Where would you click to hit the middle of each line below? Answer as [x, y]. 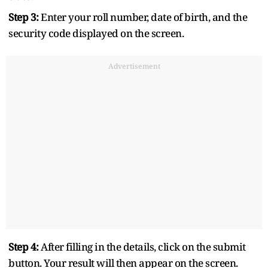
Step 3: [25, 17]
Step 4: [25, 246]
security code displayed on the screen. [96, 33]
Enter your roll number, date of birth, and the [144, 17]
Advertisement [134, 66]
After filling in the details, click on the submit [143, 246]
